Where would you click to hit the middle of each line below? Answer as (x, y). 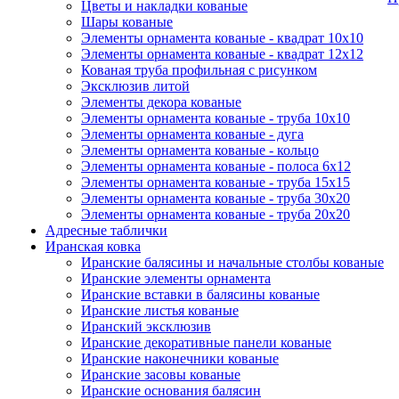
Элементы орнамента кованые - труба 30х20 (216, 198)
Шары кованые (127, 22)
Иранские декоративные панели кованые (206, 342)
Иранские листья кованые (160, 310)
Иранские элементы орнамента (176, 278)
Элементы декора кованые (161, 102)
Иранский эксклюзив (146, 326)
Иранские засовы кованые (161, 375)
